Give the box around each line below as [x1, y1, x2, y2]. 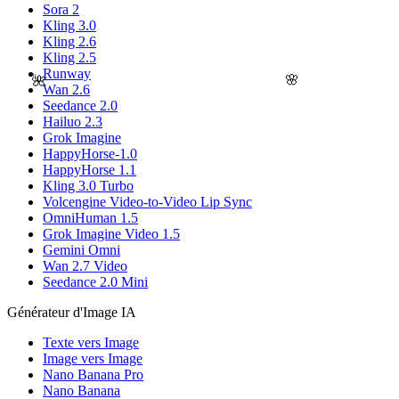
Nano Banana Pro [43, 366, 143, 382]
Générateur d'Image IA [7, 304, 136, 320]
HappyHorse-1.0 [43, 145, 137, 161]
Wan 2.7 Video [43, 257, 127, 273]
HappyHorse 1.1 [43, 161, 136, 177]
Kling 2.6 [43, 33, 96, 49]
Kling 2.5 [43, 49, 96, 65]
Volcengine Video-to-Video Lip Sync [43, 193, 252, 209]
